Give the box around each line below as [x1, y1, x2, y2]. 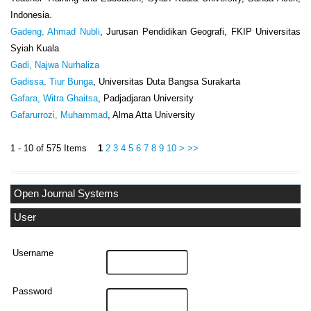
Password [12, 287, 53, 297]
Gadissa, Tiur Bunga [10, 76, 93, 87]
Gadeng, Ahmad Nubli [10, 26, 100, 37]
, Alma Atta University [108, 110, 195, 121]
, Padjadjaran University [98, 93, 194, 104]
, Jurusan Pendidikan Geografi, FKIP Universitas [99, 26, 301, 37]
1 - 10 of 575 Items [10, 143, 98, 154]
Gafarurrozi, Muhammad [10, 110, 108, 121]
